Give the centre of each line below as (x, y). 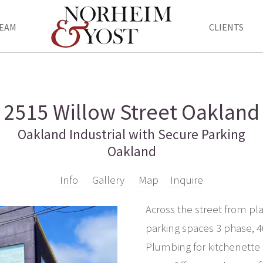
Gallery (108, 180)
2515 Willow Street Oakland (131, 112)
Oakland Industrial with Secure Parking (131, 134)
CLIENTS (227, 27)
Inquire (187, 180)
